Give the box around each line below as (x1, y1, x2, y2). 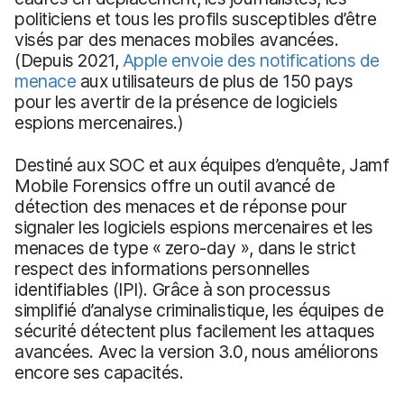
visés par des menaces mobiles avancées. (14, 28, 339, 50)
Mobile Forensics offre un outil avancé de (14, 174, 335, 197)
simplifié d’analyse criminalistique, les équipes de (14, 298, 384, 321)
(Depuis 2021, (14, 49, 123, 71)
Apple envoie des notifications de (122, 49, 380, 71)
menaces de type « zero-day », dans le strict (14, 236, 356, 259)
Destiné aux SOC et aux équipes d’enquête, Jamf (14, 153, 390, 176)
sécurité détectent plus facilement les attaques (14, 319, 375, 342)
